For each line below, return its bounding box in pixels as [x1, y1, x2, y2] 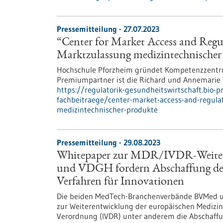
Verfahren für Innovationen [57, 176, 184, 188]
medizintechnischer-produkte [57, 105, 158, 114]
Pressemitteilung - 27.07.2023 [57, 24, 159, 34]
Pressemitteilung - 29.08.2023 [57, 137, 160, 147]
